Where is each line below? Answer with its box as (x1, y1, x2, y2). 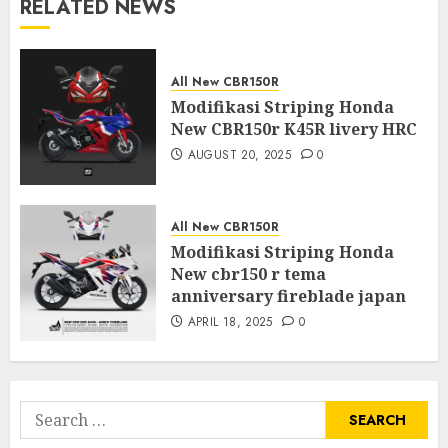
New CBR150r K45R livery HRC (171, 118, 417, 141)
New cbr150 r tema (171, 263, 326, 286)
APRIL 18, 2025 (187, 313, 273, 332)
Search (19, 401, 72, 425)
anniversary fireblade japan (171, 285, 406, 308)
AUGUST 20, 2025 (187, 146, 292, 165)
